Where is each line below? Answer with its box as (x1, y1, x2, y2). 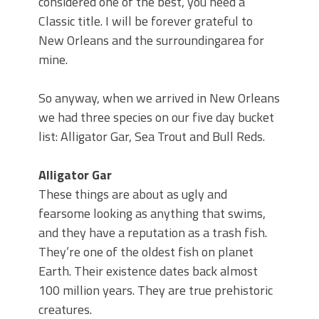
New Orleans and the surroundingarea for (38, 31, 264, 51)
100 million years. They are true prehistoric (38, 281, 273, 300)
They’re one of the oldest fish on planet (38, 242, 253, 262)
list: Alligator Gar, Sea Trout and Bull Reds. (38, 127, 265, 147)
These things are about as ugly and (38, 184, 227, 204)
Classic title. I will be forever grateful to (38, 11, 253, 31)
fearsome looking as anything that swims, (38, 204, 266, 224)
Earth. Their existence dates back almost (38, 261, 258, 281)
